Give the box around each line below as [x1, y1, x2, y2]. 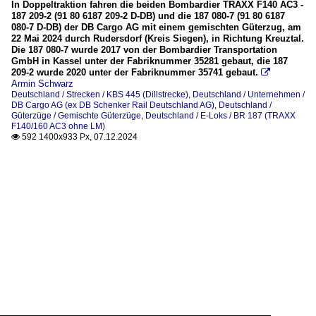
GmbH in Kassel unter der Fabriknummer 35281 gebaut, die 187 [11, 56, 288, 67]
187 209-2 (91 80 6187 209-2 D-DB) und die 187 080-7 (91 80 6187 [11, 11, 285, 22]
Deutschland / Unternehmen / [193, 90, 305, 100]
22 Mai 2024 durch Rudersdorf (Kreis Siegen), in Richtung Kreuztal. [11, 33, 304, 44]
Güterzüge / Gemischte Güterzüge [11, 111, 141, 121]
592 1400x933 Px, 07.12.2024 [20, 132, 138, 142]
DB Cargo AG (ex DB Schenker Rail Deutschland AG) [11, 100, 214, 111]
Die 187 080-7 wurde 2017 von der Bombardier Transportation [11, 44, 277, 56]
